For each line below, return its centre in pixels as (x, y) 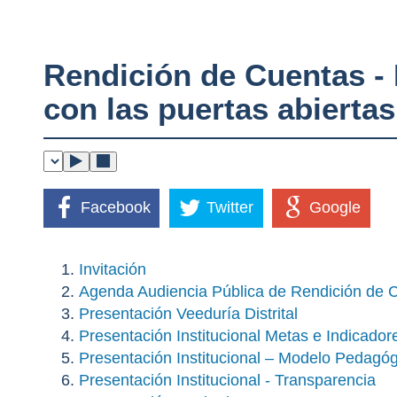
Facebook (115, 208)
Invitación (112, 269)
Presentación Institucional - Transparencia (227, 380)
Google (335, 208)
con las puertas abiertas (219, 109)
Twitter (230, 208)
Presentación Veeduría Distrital (188, 313)
